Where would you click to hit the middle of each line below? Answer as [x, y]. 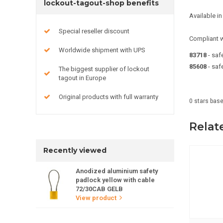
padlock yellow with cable [115, 180]
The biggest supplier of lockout [104, 69]
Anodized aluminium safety [117, 171]
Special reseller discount [94, 31]
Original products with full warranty [109, 97]
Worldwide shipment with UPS [102, 50]
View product [96, 198]
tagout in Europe [82, 78]
